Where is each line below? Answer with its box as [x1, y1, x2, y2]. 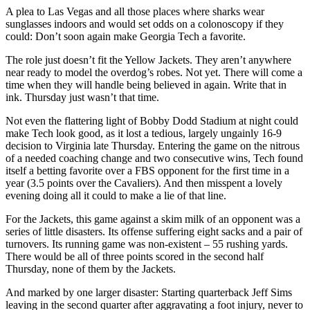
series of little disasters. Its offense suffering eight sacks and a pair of [6, 226, 302, 238]
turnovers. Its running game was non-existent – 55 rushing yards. [6, 238, 288, 250]
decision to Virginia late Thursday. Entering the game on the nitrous [6, 140, 300, 152]
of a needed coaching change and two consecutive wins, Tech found [6, 152, 303, 165]
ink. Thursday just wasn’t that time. [6, 91, 159, 104]
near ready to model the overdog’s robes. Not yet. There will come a [6, 66, 302, 79]
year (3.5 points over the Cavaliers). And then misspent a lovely [6, 177, 282, 190]
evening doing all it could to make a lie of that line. [6, 190, 226, 202]
